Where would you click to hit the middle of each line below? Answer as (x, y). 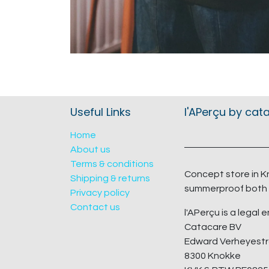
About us (90, 150)
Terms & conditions (112, 164)
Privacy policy (100, 193)
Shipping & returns (110, 179)
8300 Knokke (213, 256)
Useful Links (101, 112)
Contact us (95, 207)
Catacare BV (213, 227)
